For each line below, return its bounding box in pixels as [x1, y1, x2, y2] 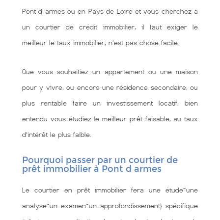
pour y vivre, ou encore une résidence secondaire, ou [22, 83, 198, 91]
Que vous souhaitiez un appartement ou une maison [22, 68, 198, 76]
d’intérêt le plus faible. [22, 131, 91, 138]
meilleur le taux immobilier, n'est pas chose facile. [22, 39, 179, 47]
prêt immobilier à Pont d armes [22, 164, 162, 174]
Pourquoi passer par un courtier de [22, 155, 178, 165]
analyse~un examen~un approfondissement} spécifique [22, 202, 198, 210]
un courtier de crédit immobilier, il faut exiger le [22, 23, 198, 31]
